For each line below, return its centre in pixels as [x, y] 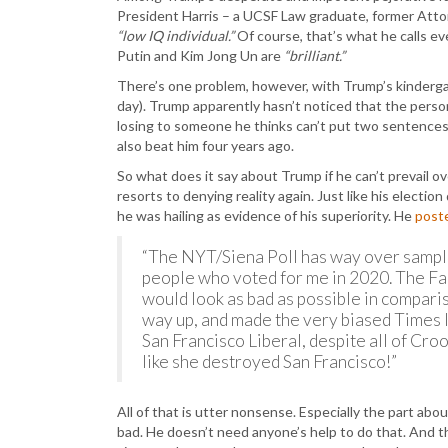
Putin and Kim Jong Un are [200, 55]
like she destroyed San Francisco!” [269, 361]
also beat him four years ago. [205, 145]
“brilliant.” [314, 55]
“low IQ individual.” [175, 35]
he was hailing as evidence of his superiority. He [266, 215]
